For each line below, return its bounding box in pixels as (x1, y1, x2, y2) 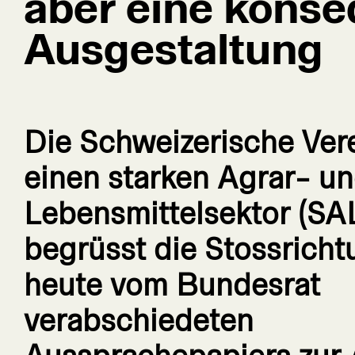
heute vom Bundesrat (24, 269, 320, 302)
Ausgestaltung (24, 25, 323, 73)
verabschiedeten (24, 304, 254, 338)
